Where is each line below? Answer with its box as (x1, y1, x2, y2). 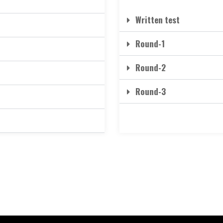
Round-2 (135, 61, 165, 74)
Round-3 (135, 85, 165, 98)
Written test (135, 13, 179, 26)
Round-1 (135, 37, 164, 50)
